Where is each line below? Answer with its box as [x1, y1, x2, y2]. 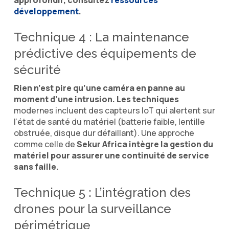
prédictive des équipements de [13, 45, 196, 61]
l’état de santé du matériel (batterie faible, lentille [13, 116, 205, 127]
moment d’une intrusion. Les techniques [13, 93, 179, 105]
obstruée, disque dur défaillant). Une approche [13, 127, 194, 139]
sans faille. [13, 161, 59, 172]
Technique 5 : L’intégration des [13, 185, 191, 200]
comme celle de [13, 138, 77, 150]
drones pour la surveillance [13, 201, 171, 216]
